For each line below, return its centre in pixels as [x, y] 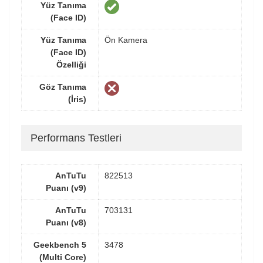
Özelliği [71, 65]
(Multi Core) [63, 257]
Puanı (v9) [66, 188]
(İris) [77, 99]
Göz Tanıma [63, 87]
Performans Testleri [76, 138]
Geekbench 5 [60, 245]
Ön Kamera [126, 40]
